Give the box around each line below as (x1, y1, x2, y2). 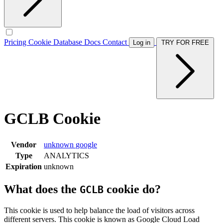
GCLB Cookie (4, 110, 101, 128)
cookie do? (104, 182, 161, 196)
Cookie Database (28, 38, 84, 46)
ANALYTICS (44, 151, 89, 160)
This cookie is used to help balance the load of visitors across (4, 206, 195, 215)
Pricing (4, 38, 28, 46)
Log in (133, 39, 150, 46)
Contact (103, 38, 129, 46)
